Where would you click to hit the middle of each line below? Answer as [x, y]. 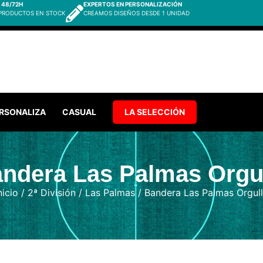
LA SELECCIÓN [155, 112]
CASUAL [80, 112]
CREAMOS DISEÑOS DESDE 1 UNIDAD [136, 13]
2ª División [51, 193]
